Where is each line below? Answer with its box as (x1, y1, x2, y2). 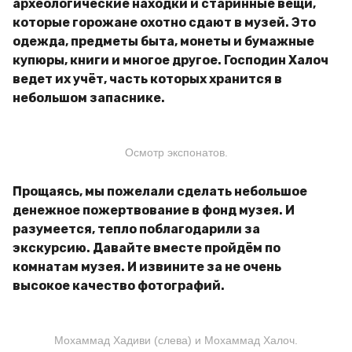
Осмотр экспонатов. (124, 146, 228, 159)
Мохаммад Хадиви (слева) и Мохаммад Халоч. (54, 333, 298, 346)
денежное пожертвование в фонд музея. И (13, 202, 295, 218)
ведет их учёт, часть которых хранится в (13, 71, 282, 87)
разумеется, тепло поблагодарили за (13, 221, 260, 236)
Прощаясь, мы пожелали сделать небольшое (13, 183, 307, 199)
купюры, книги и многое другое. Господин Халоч (13, 53, 328, 68)
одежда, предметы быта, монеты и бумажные (13, 34, 314, 49)
